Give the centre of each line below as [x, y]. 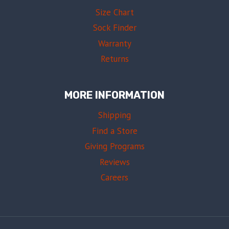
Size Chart [114, 13]
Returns [114, 59]
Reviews [114, 162]
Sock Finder [114, 28]
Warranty [114, 44]
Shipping [114, 115]
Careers [114, 178]
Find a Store [114, 131]
